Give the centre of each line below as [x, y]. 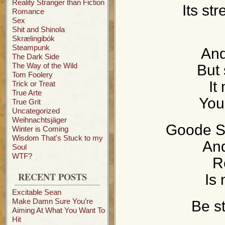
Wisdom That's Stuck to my [58, 138]
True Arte [27, 93]
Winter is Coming [40, 129]
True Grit [26, 102]
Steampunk [31, 47]
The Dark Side [36, 57]
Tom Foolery [32, 75]
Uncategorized [36, 111]
